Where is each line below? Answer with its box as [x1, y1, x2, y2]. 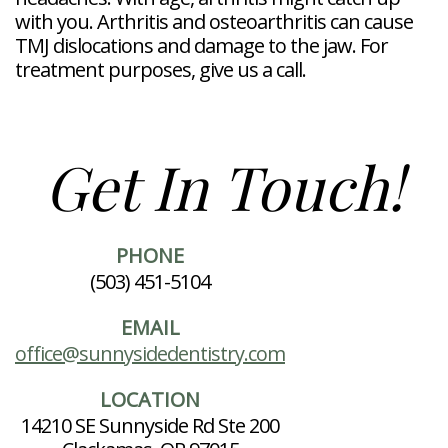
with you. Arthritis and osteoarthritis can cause [15, 8, 413, 36]
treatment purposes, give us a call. [15, 56, 306, 84]
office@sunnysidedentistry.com [15, 339, 285, 367]
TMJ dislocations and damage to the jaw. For [15, 32, 388, 60]
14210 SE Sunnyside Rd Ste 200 [21, 411, 279, 439]
